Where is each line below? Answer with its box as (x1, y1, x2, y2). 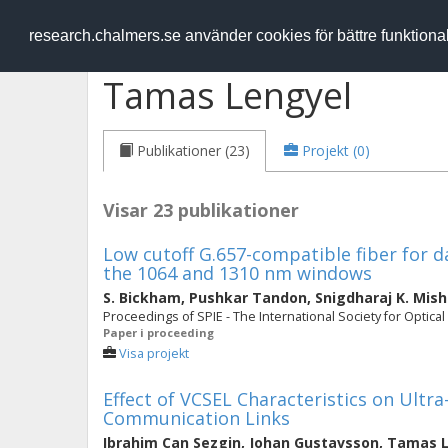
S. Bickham (103, 288, 181, 307)
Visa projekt (119, 345, 189, 362)
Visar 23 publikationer (103, 198, 299, 222)
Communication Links (103, 406, 290, 430)
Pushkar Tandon (189, 288, 307, 307)
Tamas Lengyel (103, 71, 352, 120)
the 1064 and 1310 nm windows (103, 261, 372, 285)
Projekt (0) (302, 141, 370, 160)
